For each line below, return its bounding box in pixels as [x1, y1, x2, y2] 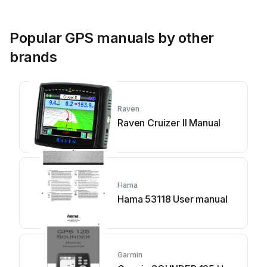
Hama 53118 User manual [117, 193, 228, 205]
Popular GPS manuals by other [10, 29, 214, 46]
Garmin [117, 250, 142, 259]
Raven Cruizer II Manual [117, 117, 221, 129]
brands [10, 48, 57, 66]
